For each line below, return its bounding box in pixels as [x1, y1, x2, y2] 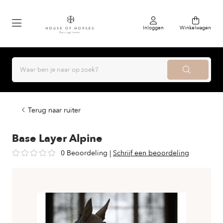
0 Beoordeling [61, 148, 108, 158]
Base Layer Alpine [12, 131, 103, 146]
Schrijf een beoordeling [113, 148, 189, 158]
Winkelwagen [180, 24, 211, 31]
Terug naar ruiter [28, 106, 81, 115]
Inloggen [143, 24, 164, 31]
